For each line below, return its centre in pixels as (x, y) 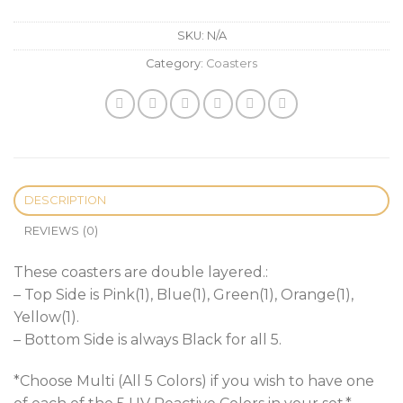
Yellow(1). (46, 318)
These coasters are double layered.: (141, 273)
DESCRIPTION (65, 201)
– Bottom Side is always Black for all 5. (148, 340)
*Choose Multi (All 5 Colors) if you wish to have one (194, 381)
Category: (176, 64)
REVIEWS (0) (61, 231)
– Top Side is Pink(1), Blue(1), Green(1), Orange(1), (184, 295)
